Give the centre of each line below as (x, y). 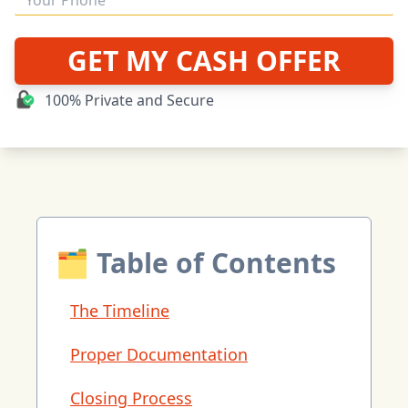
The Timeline (120, 311)
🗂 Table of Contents (196, 263)
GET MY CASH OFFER (204, 61)
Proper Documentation (159, 354)
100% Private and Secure (129, 100)
